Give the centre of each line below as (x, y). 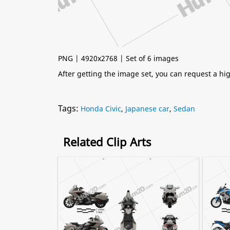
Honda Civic (101, 109)
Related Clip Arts (107, 142)
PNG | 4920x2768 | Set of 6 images (118, 58)
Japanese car (147, 109)
